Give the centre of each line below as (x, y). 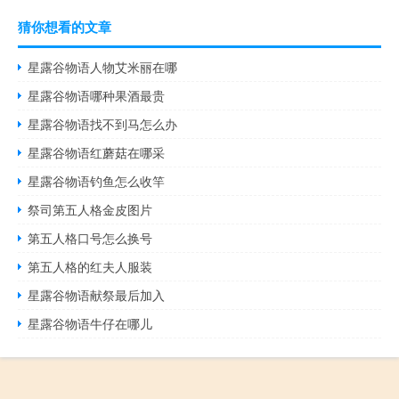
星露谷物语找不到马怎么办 (103, 124)
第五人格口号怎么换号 (90, 238)
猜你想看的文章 (65, 27)
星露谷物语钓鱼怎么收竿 (97, 181)
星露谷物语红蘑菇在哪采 (97, 153)
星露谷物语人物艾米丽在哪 (103, 67)
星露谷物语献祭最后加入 (97, 295)
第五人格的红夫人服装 (90, 267)
